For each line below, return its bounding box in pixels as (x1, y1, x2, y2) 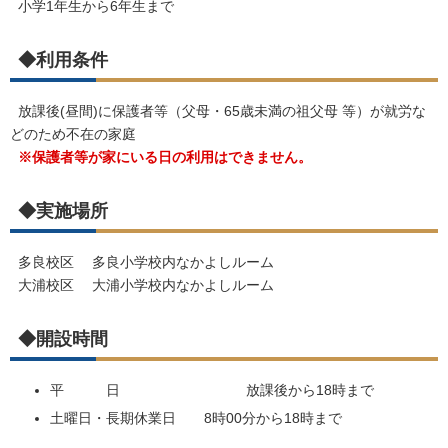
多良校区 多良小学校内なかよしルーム (10, 254, 288, 270)
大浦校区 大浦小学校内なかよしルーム (10, 277, 288, 293)
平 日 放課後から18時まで (50, 382, 374, 398)
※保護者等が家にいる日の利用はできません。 (18, 149, 312, 165)
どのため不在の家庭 (10, 126, 136, 142)
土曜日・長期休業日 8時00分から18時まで (50, 410, 356, 426)
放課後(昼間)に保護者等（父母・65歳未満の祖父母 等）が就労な (10, 103, 426, 119)
